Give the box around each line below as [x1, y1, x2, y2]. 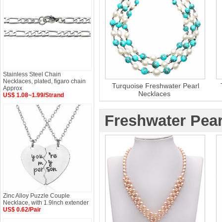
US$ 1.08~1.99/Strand [3, 92, 64, 99]
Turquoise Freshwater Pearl [112, 82, 200, 90]
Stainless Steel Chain [3, 71, 61, 78]
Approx [3, 85, 22, 92]
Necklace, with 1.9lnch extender [3, 199, 89, 206]
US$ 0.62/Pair [3, 206, 41, 213]
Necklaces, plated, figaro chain [3, 78, 86, 85]
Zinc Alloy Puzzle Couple [3, 192, 70, 199]
